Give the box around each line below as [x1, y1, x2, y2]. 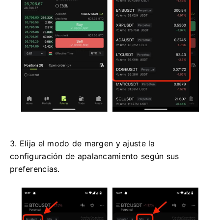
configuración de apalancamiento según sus [10, 151, 179, 161]
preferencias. [10, 164, 60, 174]
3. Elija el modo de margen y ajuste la [10, 138, 155, 148]
